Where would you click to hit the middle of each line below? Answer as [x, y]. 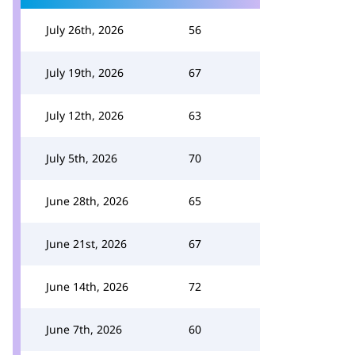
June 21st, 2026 [86, 244]
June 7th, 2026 [84, 329]
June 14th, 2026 [87, 286]
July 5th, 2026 [82, 158]
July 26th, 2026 [85, 30]
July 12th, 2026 [85, 115]
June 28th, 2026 [87, 201]
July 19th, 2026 [85, 73]
